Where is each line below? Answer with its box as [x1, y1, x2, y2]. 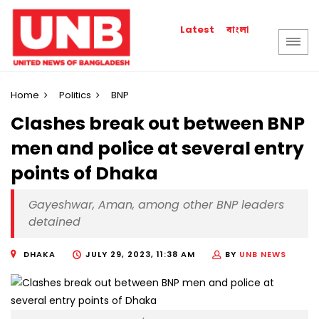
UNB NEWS [239, 249, 286, 261]
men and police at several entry [11, 136, 304, 162]
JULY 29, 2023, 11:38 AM [85, 249, 195, 261]
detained [28, 214, 80, 231]
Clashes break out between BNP [11, 111, 305, 137]
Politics [59, 88, 91, 102]
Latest [180, 23, 215, 36]
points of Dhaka [11, 161, 158, 187]
